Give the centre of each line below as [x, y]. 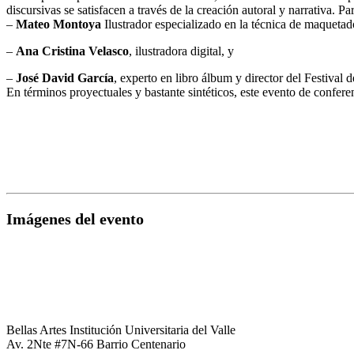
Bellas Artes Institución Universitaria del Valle [121, 330]
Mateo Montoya [57, 24]
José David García [65, 78]
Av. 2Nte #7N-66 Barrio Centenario [96, 344]
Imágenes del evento [75, 219]
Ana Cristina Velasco [72, 51]
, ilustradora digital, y [181, 51]
